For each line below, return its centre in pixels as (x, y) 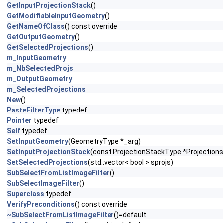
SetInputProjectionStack (49, 152)
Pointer (19, 120)
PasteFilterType (34, 110)
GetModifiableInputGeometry (56, 16)
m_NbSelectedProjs (40, 68)
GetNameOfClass (36, 26)
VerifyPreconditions (41, 204)
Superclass (26, 194)
